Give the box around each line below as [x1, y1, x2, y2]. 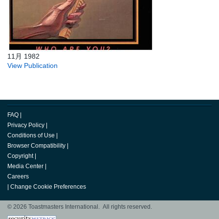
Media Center [7, 163, 44, 170]
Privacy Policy [7, 122, 44, 129]
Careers [7, 173, 29, 180]
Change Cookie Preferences [10, 183, 86, 191]
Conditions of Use [7, 132, 55, 139]
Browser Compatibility [7, 142, 66, 150]
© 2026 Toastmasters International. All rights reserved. [7, 203, 152, 211]
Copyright [7, 153, 33, 160]
